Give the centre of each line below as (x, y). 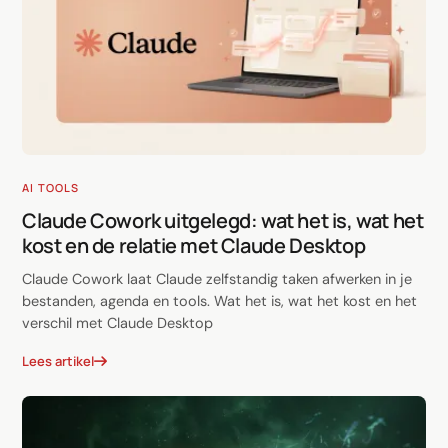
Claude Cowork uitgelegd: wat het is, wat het (223, 221)
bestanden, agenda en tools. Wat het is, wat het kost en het (219, 301)
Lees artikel (58, 361)
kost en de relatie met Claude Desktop (194, 246)
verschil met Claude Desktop (117, 323)
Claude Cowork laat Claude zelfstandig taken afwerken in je (217, 279)
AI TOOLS (51, 188)
